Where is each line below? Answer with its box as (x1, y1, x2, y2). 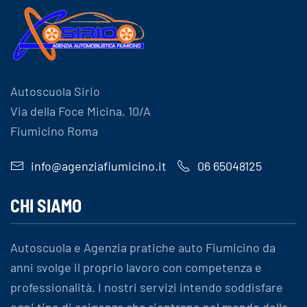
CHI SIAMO (10, 194, 82, 216)
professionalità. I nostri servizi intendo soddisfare (10, 280, 283, 295)
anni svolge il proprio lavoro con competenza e (10, 260, 262, 275)
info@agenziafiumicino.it (31, 158, 167, 173)
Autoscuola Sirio (10, 83, 100, 99)
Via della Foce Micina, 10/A (10, 103, 151, 119)
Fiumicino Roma (10, 123, 98, 138)
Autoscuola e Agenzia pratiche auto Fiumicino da (10, 240, 275, 255)
